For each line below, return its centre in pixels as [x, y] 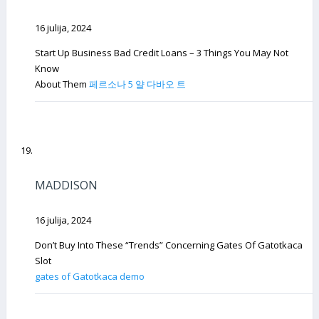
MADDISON [66, 185]
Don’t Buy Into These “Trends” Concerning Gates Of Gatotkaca [169, 245]
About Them [62, 84]
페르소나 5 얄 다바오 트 [137, 84]
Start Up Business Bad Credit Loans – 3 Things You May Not [162, 53]
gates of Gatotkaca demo [90, 276]
